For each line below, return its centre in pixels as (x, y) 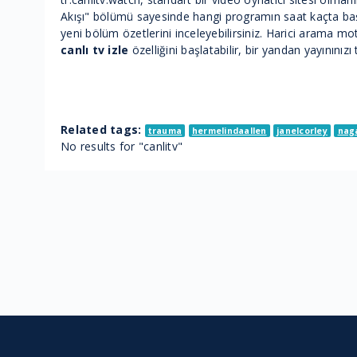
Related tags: (101, 129)
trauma (165, 131)
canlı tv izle (95, 50)
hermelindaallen (229, 131)
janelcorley (302, 131)
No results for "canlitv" (122, 146)
